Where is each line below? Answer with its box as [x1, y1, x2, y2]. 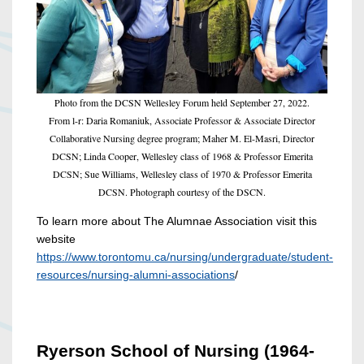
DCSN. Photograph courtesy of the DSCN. [98, 185, 266, 199]
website [37, 232, 76, 246]
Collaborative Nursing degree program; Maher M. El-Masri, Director [50, 132, 314, 145]
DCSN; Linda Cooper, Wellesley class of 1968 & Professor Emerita [51, 149, 313, 163]
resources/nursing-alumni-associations [37, 268, 235, 282]
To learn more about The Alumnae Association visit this [37, 214, 317, 228]
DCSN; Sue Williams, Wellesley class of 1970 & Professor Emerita [52, 167, 312, 181]
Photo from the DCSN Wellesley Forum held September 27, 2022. [54, 96, 310, 110]
